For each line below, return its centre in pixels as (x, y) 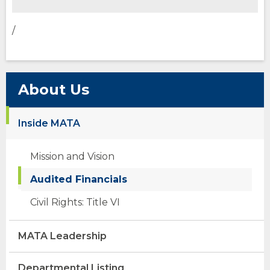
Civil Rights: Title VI (75, 202)
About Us (54, 90)
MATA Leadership (62, 236)
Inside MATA (49, 124)
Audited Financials (79, 180)
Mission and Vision (72, 157)
